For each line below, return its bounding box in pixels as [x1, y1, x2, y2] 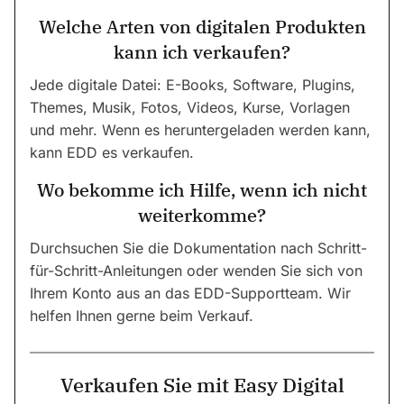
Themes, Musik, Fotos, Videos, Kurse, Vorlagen [30, 98, 350, 117]
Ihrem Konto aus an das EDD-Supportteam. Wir [30, 283, 351, 302]
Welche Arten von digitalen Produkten [38, 14, 366, 40]
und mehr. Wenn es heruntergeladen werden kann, [30, 121, 371, 140]
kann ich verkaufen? [114, 40, 290, 65]
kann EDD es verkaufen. [30, 143, 194, 162]
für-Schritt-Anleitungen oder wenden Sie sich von [30, 261, 363, 280]
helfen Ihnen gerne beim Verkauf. [30, 306, 253, 325]
